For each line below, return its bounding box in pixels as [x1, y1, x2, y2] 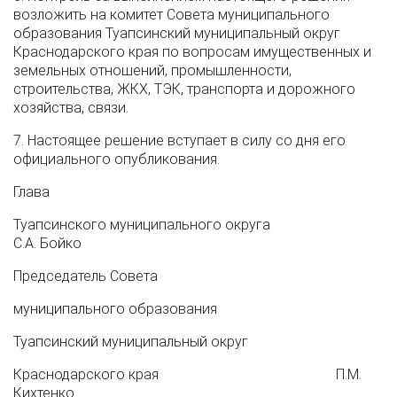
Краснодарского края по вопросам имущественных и [13, 43, 371, 60]
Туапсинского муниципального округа [13, 216, 359, 233]
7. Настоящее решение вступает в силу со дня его [13, 132, 346, 149]
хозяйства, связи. [13, 99, 128, 116]
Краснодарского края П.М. [13, 366, 362, 383]
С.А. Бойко [13, 235, 82, 252]
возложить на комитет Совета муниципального [13, 6, 330, 23]
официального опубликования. [13, 151, 220, 167]
